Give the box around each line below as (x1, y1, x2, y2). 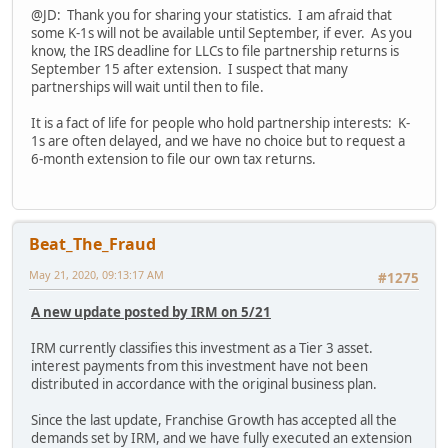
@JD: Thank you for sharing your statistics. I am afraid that (31, 5, 392, 24)
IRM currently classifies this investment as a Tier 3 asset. (31, 339, 373, 358)
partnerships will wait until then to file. (31, 77, 264, 96)
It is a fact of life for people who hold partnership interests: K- (31, 113, 410, 132)
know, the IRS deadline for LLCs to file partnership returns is (31, 41, 399, 60)
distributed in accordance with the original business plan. (31, 375, 377, 394)
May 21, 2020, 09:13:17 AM (29, 266, 164, 282)
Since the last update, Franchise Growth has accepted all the (31, 411, 397, 430)
